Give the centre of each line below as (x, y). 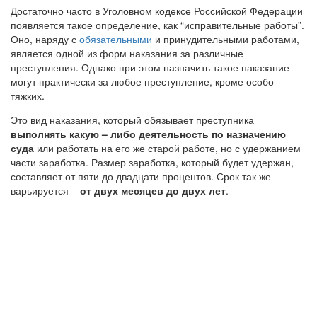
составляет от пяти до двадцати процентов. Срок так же (141, 177)
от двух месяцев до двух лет (153, 191)
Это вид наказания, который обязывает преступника (132, 120)
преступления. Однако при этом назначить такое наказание (150, 68)
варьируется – (45, 191)
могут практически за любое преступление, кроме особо (142, 82)
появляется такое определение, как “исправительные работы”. (157, 25)
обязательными (117, 39)
